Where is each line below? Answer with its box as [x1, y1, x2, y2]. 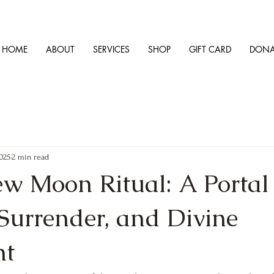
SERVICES [93, 43, 130, 55]
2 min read [12, 152, 49, 161]
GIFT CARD [189, 43, 231, 55]
